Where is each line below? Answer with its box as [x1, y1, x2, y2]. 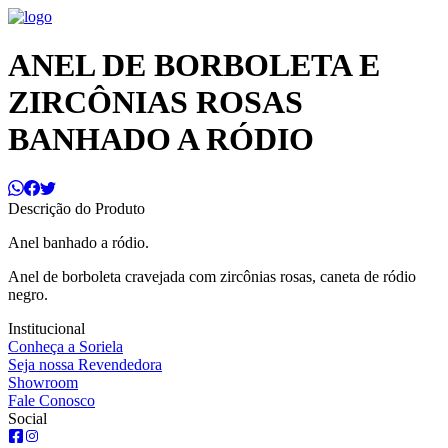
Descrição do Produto [8, 199, 145, 217]
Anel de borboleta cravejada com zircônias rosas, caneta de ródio [8, 267, 416, 285]
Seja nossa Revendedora [8, 355, 162, 373]
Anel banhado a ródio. [8, 233, 149, 251]
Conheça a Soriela [8, 337, 123, 355]
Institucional [8, 319, 85, 337]
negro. [8, 285, 48, 303]
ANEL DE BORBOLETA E [8, 47, 380, 84]
